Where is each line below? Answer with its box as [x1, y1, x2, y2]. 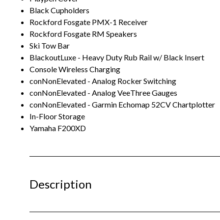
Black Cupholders [29, 5, 89, 15]
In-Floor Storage [29, 111, 85, 121]
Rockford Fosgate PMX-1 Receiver [29, 17, 148, 27]
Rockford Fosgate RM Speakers [29, 28, 137, 38]
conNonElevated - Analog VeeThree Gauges [29, 87, 177, 97]
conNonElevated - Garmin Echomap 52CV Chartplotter [29, 99, 215, 109]
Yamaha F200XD [29, 123, 86, 133]
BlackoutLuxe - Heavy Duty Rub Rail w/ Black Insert [29, 52, 204, 62]
